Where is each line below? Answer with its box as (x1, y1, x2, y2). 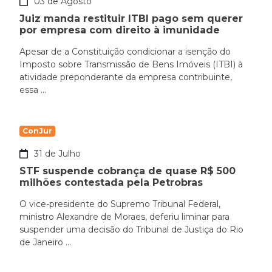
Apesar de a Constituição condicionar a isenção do (19, 46, 231, 58)
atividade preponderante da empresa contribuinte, (19, 72, 232, 83)
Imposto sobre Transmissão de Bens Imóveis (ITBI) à (19, 59, 243, 70)
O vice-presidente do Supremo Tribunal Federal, (19, 199, 220, 210)
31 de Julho (34, 148, 81, 160)
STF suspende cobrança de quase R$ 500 (19, 165, 236, 177)
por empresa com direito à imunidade (19, 24, 220, 36)
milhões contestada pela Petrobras (19, 177, 203, 189)
